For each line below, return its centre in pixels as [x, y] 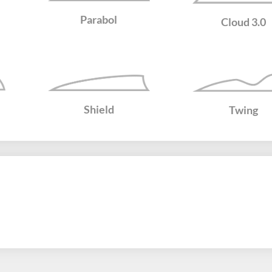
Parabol [99, 20]
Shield [99, 109]
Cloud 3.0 [244, 22]
